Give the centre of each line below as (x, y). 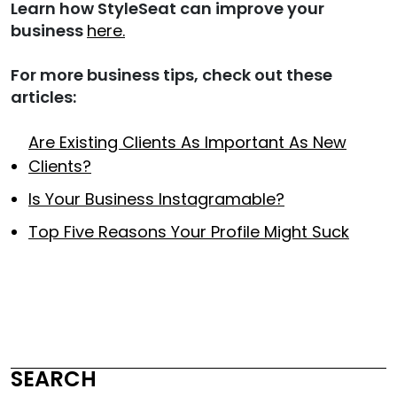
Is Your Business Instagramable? (156, 198)
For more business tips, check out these (171, 74)
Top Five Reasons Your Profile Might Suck (189, 231)
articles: (43, 97)
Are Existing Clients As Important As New (187, 142)
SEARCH (54, 378)
